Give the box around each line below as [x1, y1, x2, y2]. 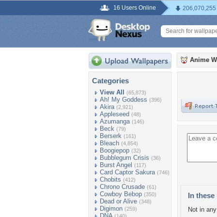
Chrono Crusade [100, 183, 145, 190]
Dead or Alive [100, 198, 137, 205]
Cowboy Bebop [100, 190, 142, 198]
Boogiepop [100, 147, 129, 154]
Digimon [100, 205, 123, 212]
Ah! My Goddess [100, 96, 147, 103]
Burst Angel [100, 161, 132, 169]
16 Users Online [113, 4, 156, 11]
